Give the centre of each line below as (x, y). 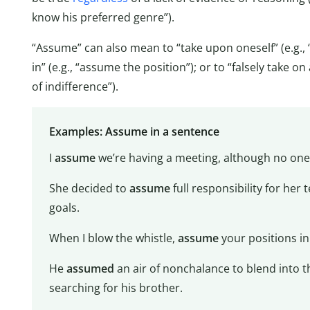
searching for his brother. (116, 288)
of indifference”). (75, 87)
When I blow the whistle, (113, 238)
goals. (64, 207)
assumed (90, 268)
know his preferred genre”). (103, 18)
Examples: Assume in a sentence (134, 131)
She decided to (89, 188)
